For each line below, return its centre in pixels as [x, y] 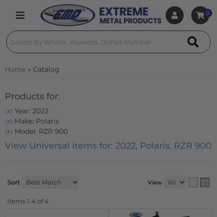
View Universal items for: [60, 146]
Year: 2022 [31, 111]
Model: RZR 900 [40, 131]
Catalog [46, 69]
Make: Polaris [36, 121]
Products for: [32, 96]
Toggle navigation [42, 21]
